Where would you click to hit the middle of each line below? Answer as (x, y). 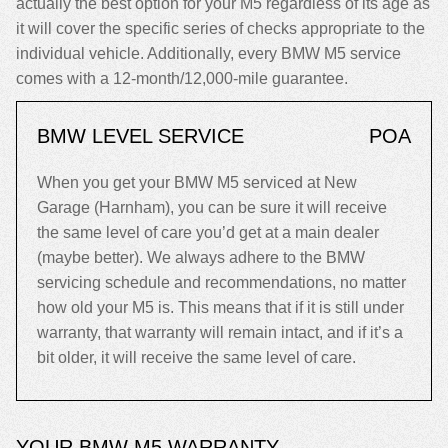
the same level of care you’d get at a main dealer (208, 232)
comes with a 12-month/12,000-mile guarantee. (182, 78)
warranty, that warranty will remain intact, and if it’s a (220, 332)
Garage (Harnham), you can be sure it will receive (212, 207)
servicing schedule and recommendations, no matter (221, 282)
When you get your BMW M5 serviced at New (197, 182)
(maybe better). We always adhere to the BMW (201, 257)
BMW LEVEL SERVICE (140, 136)
